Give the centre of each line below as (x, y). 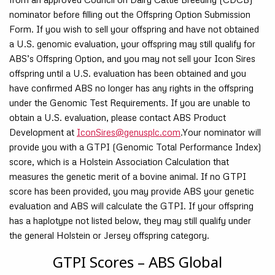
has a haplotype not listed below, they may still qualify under (130, 220)
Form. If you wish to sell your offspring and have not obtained (134, 29)
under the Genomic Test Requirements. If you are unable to (130, 102)
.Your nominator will (221, 132)
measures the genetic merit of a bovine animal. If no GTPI (128, 176)
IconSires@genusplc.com (129, 132)
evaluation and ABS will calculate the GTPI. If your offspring (131, 205)
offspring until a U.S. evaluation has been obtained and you (128, 73)
